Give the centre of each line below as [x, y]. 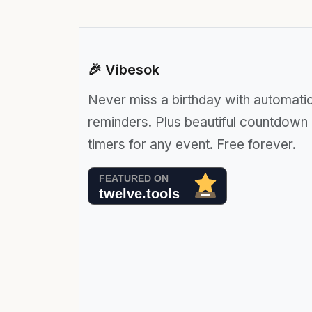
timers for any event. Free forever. [192, 145]
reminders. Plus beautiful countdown [198, 122]
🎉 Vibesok [124, 70]
